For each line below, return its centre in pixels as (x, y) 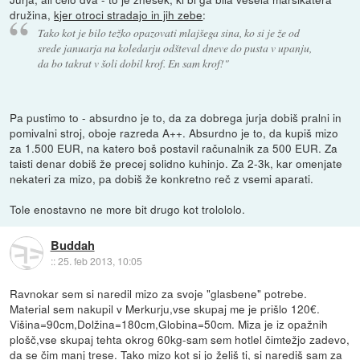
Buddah (72, 245)
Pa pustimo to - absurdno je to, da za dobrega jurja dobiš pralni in (176, 117)
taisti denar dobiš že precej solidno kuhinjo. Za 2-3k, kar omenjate (176, 163)
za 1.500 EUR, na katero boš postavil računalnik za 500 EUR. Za (174, 147)
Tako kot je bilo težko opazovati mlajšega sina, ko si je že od (168, 32)
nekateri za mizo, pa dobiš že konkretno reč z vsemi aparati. (162, 178)
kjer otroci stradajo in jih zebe (129, 14)
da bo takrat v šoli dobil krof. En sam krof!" (133, 63)
